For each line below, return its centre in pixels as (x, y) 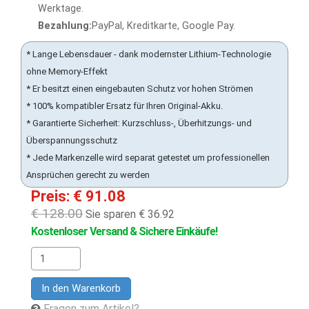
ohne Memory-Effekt (67, 71)
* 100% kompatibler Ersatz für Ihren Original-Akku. (124, 106)
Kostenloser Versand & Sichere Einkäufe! (124, 231)
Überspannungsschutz (72, 140)
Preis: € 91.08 (78, 196)
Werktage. (61, 9)
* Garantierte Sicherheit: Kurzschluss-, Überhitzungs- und (139, 123)
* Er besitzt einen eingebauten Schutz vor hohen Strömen (140, 89)
